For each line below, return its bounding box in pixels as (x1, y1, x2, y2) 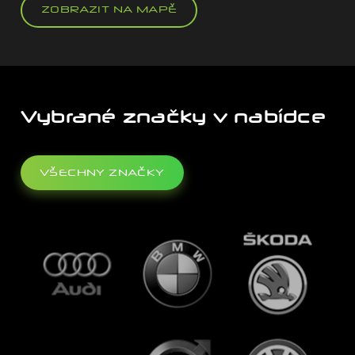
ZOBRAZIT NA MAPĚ (40, 3, 177, 16)
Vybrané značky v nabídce (20, 106, 326, 128)
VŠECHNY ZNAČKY (39, 166, 165, 179)
